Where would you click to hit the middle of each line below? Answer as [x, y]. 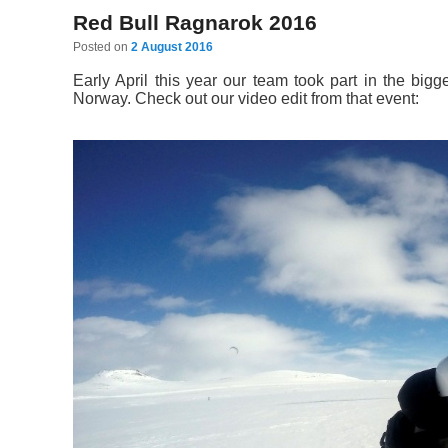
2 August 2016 [171, 46]
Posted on [101, 46]
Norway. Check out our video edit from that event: [245, 98]
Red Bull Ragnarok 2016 [194, 22]
